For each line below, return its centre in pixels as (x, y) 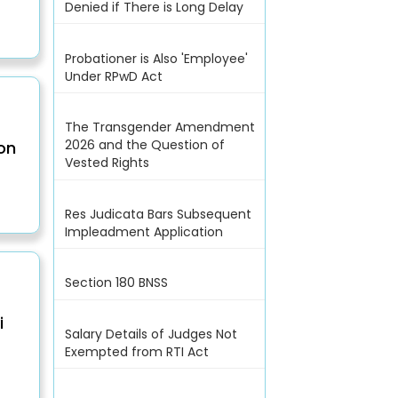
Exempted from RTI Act (136, 352)
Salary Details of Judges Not (151, 334)
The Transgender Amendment (159, 127)
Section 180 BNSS (116, 283)
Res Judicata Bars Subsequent (158, 214)
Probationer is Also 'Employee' (156, 58)
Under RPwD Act (113, 76)
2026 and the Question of (144, 145)
